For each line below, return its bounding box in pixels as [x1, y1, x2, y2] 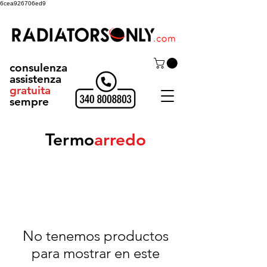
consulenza [10, 61, 67, 74]
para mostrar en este [31, 244, 160, 262]
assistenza [10, 72, 61, 86]
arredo [94, 129, 146, 150]
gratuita [10, 83, 51, 97]
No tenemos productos [22, 226, 169, 244]
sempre [10, 95, 49, 108]
